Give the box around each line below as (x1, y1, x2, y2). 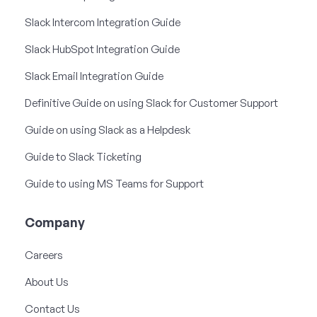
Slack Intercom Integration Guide (25, 15, 180, 29)
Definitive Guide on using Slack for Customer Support (25, 96, 278, 110)
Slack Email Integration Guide (25, 69, 163, 83)
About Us (25, 275, 69, 289)
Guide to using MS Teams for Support (25, 176, 204, 190)
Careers (25, 248, 63, 262)
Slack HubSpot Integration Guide (25, 42, 180, 56)
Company (25, 214, 85, 230)
